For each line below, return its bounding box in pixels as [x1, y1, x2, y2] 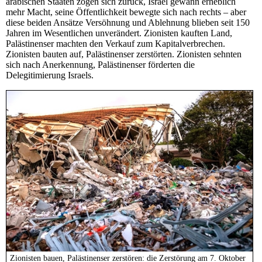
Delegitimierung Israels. [6, 70, 94, 81]
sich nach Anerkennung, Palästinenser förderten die [6, 60, 195, 70]
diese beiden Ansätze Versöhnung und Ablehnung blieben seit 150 [6, 18, 250, 28]
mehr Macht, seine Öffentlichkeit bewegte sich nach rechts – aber [6, 7, 246, 18]
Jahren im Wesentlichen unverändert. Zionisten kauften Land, [6, 28, 232, 39]
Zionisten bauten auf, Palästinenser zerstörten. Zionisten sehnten [6, 49, 242, 60]
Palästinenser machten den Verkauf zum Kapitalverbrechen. [6, 39, 225, 49]
